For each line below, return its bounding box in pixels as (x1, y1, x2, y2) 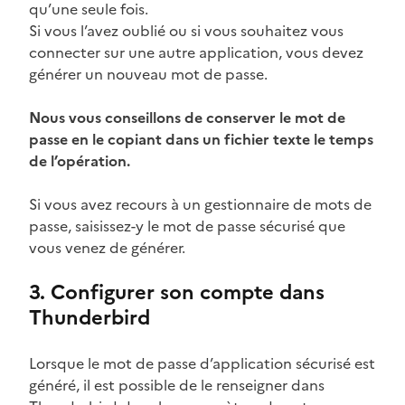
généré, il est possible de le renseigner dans (29, 373, 325, 396)
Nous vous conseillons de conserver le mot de (29, 106, 345, 128)
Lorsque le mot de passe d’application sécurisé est (29, 352, 375, 374)
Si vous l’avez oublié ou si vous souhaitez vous (29, 19, 344, 42)
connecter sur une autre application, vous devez (29, 41, 363, 63)
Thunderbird (29, 302, 150, 333)
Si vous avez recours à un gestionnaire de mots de (29, 193, 372, 215)
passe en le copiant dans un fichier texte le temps (29, 127, 373, 150)
